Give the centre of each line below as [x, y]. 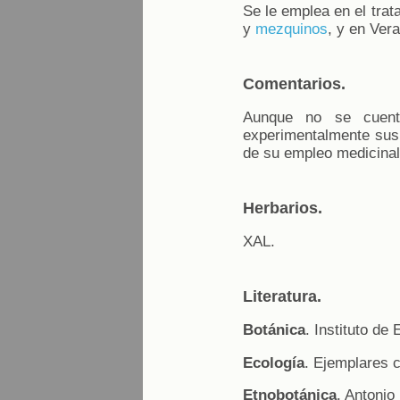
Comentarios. [294, 84]
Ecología [274, 362]
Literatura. [282, 296]
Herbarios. [283, 208]
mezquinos [292, 29]
